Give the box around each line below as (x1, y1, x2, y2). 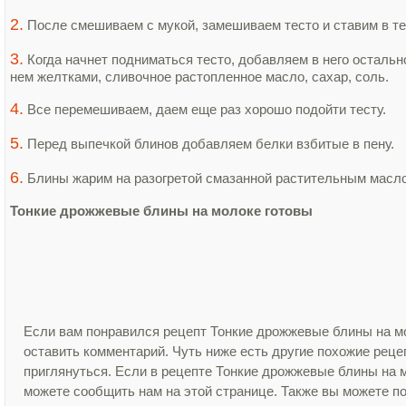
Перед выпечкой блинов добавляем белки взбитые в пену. (24, 136, 398, 151)
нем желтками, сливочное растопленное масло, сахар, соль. (10, 69, 392, 84)
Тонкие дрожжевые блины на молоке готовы (10, 203, 313, 218)
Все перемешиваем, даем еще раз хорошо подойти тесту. (24, 101, 390, 117)
